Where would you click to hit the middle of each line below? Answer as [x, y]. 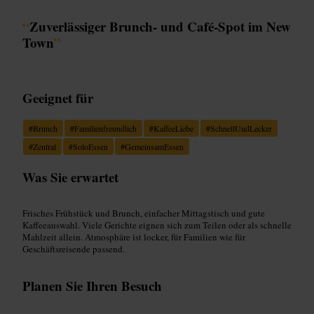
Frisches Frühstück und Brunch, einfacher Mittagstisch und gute [144, 213]
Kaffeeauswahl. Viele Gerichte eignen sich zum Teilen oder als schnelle [157, 225]
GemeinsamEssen [154, 146]
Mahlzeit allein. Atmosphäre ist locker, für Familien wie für [134, 237]
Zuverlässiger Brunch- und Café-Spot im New [160, 26]
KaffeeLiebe [173, 128]
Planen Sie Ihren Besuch [92, 285]
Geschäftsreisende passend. [74, 248]
